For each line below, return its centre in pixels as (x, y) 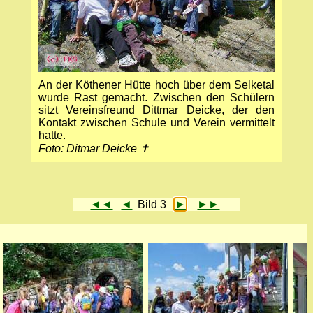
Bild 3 (154, 204)
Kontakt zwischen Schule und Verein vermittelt (156, 122)
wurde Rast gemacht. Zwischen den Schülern (156, 97)
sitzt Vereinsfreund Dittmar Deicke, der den (156, 110)
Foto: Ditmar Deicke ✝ (93, 148)
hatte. (52, 135)
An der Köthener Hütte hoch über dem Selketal (156, 85)
